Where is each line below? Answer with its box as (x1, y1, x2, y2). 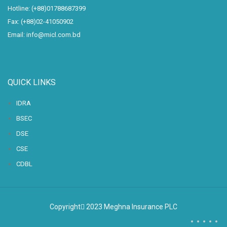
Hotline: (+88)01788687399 (8, 5, 86, 12)
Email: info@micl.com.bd (8, 31, 81, 39)
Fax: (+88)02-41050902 (8, 18, 73, 25)
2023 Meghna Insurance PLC (85, 203, 177, 211)
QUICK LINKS (8, 78, 56, 87)
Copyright (50, 203, 81, 211)
